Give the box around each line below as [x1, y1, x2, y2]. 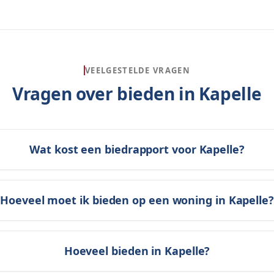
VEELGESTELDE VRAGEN [85, 65, 190, 76]
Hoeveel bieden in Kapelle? [64, 243, 210, 258]
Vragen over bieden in [12, 82, 199, 105]
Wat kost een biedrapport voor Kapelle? [29, 142, 245, 157]
